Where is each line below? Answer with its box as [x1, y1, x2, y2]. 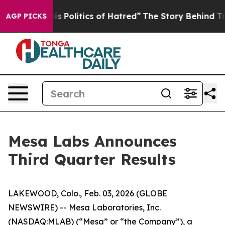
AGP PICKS [6, 12, 47, 21]
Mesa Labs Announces [8, 132, 177, 151]
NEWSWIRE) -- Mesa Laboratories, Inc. [8, 202, 161, 212]
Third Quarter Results [8, 150, 176, 169]
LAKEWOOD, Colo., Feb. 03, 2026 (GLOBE [8, 188, 167, 198]
